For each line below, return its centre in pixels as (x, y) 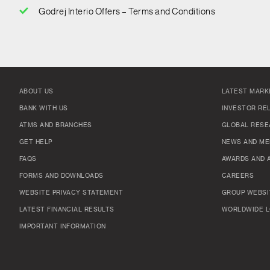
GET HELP (36, 142)
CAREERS (238, 176)
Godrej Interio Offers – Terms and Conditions (127, 12)
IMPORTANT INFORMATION (63, 227)
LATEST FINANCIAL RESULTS (67, 210)
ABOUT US (36, 92)
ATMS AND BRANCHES (56, 125)
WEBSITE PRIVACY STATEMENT (71, 193)
